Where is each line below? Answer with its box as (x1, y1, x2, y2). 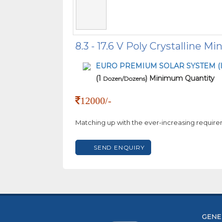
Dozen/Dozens (103, 75, 145, 82)
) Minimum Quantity (145, 74, 215, 83)
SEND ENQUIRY (94, 144, 145, 151)
